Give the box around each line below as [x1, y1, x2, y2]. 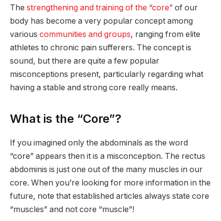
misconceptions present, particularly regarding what [10, 69, 203, 79]
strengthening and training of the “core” [27, 2, 173, 12]
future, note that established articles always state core [10, 191, 209, 201]
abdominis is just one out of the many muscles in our [10, 164, 203, 174]
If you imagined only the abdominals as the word [10, 138, 188, 147]
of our [173, 2, 198, 12]
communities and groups [39, 29, 131, 39]
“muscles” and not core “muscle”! [10, 204, 134, 214]
